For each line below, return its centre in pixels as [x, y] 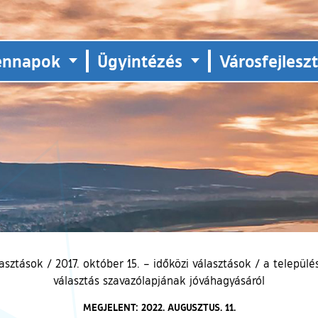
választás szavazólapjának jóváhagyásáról [159, 280]
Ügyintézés [140, 61]
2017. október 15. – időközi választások [153, 263]
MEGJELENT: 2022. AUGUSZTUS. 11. [159, 307]
